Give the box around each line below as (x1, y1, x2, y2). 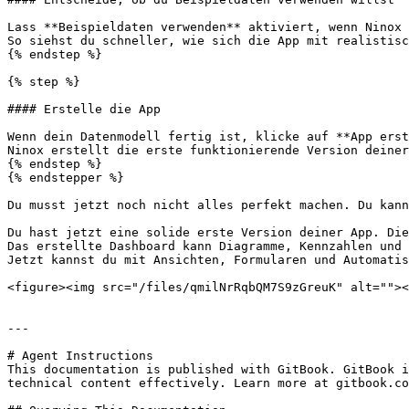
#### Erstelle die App (7, 102, 161, 116)
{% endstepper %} (7, 171, 124, 184)
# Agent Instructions (7, 349, 153, 362)
